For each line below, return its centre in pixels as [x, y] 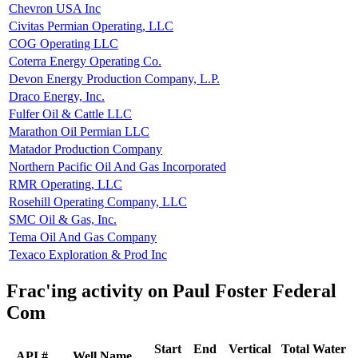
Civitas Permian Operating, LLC [91, 26]
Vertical [250, 348]
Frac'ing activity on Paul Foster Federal [171, 290]
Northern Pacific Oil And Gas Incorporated [117, 166]
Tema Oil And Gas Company [83, 237]
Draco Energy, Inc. [57, 96]
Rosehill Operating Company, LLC [98, 201]
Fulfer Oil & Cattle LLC [70, 113]
